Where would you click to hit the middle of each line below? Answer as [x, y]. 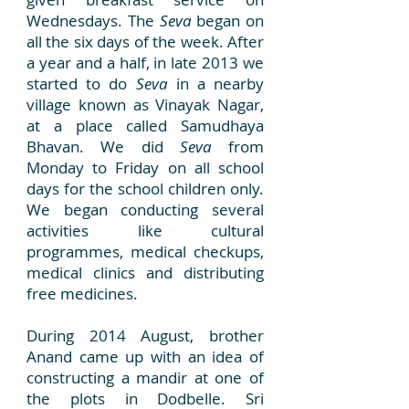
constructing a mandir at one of [145, 378]
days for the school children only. [145, 189]
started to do [81, 84]
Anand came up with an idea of [145, 357]
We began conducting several [145, 210]
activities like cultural [145, 231]
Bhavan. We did [103, 147]
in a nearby [215, 84]
